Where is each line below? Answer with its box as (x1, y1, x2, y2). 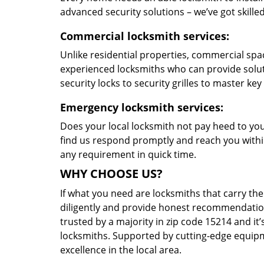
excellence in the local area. (60, 243, 181, 256)
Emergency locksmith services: (60, 100, 223, 114)
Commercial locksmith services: (60, 29, 229, 43)
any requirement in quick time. (60, 148, 196, 161)
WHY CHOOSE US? (60, 166, 163, 181)
